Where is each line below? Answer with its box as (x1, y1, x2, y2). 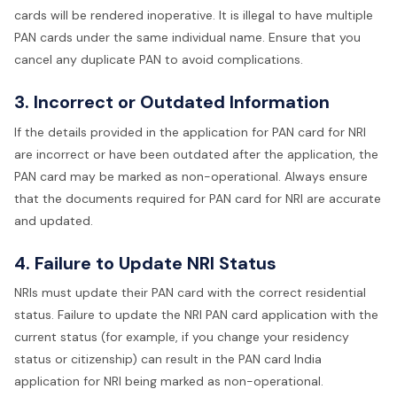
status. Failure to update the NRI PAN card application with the (14, 306, 378, 323)
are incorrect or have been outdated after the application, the (14, 145, 378, 162)
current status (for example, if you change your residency (14, 328, 349, 345)
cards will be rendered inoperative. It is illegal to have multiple (14, 7, 373, 24)
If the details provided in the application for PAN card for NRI (14, 123, 366, 140)
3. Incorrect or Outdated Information (14, 90, 330, 114)
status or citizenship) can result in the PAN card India (14, 350, 322, 367)
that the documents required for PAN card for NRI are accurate (14, 190, 381, 206)
